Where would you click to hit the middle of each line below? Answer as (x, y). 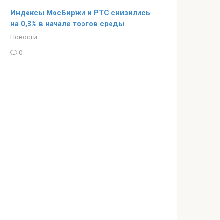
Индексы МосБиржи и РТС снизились (80, 13)
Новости (24, 37)
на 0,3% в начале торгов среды (67, 23)
